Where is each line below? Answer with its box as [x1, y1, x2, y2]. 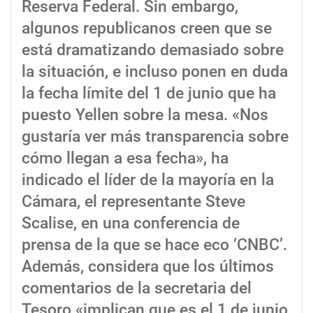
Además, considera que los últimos [22, 256, 274, 276]
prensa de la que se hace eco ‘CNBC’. [22, 235, 287, 254]
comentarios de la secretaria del [22, 278, 252, 298]
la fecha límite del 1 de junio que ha [22, 83, 276, 103]
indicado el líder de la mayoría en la [22, 170, 274, 189]
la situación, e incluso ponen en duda [22, 61, 288, 81]
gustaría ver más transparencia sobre [22, 126, 289, 146]
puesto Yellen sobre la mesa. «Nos [22, 105, 268, 124]
